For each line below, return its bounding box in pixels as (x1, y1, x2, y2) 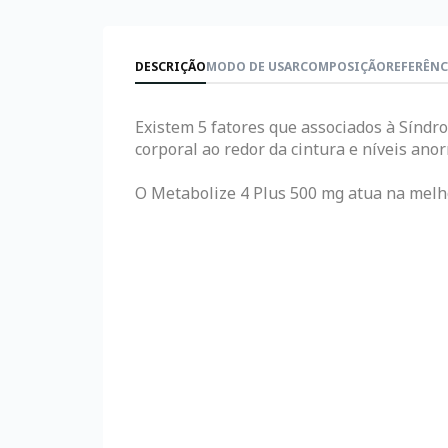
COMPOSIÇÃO (300, 57, 386, 75)
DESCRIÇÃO (135, 57, 206, 75)
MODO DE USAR (206, 57, 300, 75)
